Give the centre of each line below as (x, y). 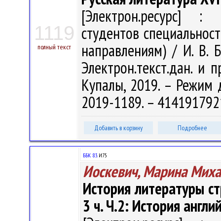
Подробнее (192, 128)
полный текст (54, 47)
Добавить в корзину (118, 128)
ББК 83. (90, 155)
